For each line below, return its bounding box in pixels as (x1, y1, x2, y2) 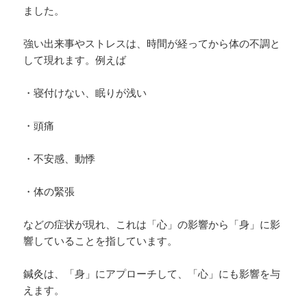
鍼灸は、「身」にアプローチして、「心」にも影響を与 (23, 267, 281, 281)
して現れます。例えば (23, 53, 127, 67)
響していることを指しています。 (23, 234, 178, 248)
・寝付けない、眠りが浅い (23, 86, 147, 100)
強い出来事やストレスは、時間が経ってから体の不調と (23, 36, 281, 51)
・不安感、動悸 (23, 151, 96, 166)
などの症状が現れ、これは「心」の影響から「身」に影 (23, 217, 281, 232)
